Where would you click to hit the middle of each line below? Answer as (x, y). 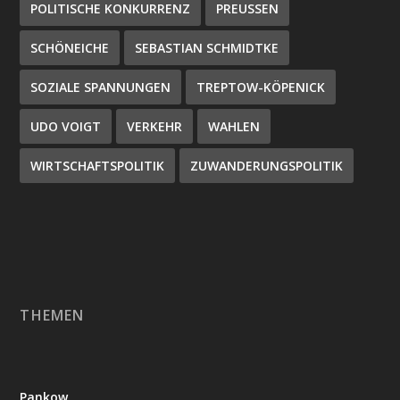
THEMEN (52, 315)
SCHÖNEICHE (70, 48)
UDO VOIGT (66, 126)
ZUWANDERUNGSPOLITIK (267, 166)
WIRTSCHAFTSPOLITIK (98, 166)
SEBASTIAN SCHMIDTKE (207, 48)
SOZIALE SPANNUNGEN (101, 87)
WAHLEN (234, 126)
